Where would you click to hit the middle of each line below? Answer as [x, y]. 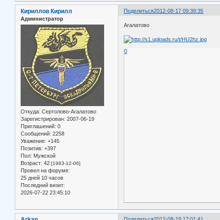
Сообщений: [36, 134]
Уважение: [33, 141]
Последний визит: [43, 185]
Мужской [44, 156]
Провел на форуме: [45, 171]
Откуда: [30, 112]
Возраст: [31, 163]
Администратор [42, 18]
